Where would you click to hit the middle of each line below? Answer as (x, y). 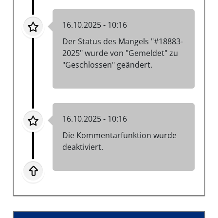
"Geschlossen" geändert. (107, 64)
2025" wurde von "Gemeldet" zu (120, 53)
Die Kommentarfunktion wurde (119, 135)
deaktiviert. (83, 147)
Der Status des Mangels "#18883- (123, 41)
